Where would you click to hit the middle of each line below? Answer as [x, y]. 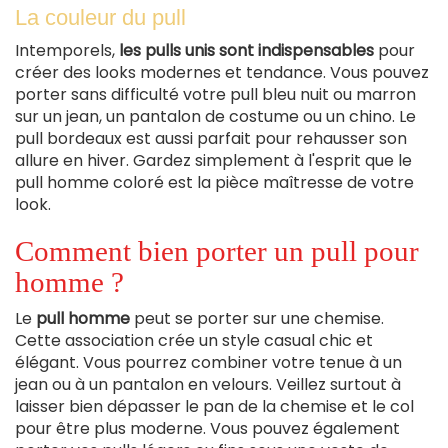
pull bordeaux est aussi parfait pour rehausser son [211, 138]
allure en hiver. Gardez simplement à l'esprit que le [213, 160]
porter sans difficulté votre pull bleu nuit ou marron [215, 94]
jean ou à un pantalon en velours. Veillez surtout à [208, 384]
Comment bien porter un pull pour [217, 250]
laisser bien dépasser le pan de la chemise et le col [214, 406]
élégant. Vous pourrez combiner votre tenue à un [208, 362]
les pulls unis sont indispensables [246, 50]
